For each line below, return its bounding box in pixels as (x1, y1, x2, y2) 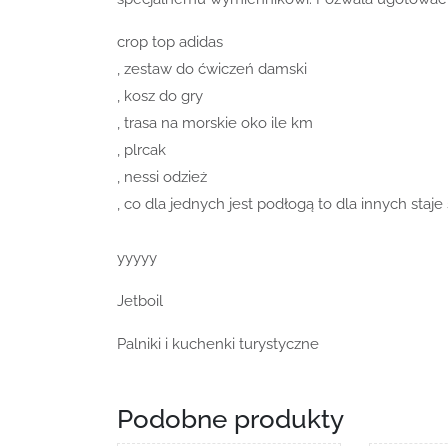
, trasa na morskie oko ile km (117, 113, 313, 132)
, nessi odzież (117, 167, 207, 186)
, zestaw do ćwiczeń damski (117, 59, 307, 78)
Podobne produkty (117, 403, 344, 434)
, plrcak (117, 140, 166, 159)
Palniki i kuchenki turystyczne (117, 334, 319, 353)
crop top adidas (117, 32, 223, 51)
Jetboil (117, 291, 163, 310)
